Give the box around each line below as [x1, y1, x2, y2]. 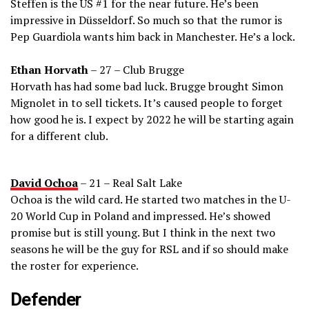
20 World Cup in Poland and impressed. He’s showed [10, 208, 270, 224]
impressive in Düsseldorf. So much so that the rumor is [10, 12, 282, 28]
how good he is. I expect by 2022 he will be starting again [10, 112, 294, 128]
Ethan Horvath [10, 62, 88, 78]
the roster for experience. [10, 258, 139, 274]
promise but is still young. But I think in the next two [10, 225, 275, 241]
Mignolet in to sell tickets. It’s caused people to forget [10, 95, 283, 111]
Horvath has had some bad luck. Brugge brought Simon [10, 79, 283, 94]
